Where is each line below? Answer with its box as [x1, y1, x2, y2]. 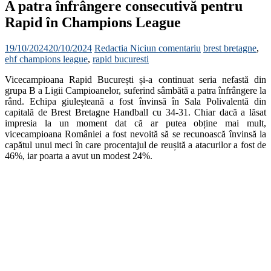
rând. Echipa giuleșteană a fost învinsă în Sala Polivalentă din [5, 96, 266, 106]
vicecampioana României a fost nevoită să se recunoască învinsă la [5, 128, 266, 139]
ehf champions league [5, 53, 88, 64]
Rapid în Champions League [5, 14, 181, 30]
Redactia [94, 42, 130, 53]
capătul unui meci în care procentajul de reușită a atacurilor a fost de [5, 139, 266, 150]
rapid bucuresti [93, 53, 149, 64]
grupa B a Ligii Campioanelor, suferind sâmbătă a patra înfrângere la [5, 85, 266, 96]
